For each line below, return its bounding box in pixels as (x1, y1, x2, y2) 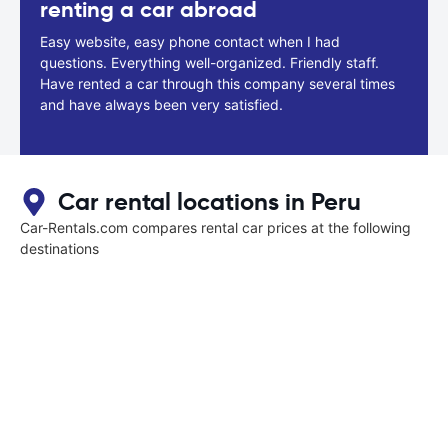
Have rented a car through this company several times (40, 74, 395, 92)
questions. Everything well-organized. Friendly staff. (40, 53, 379, 71)
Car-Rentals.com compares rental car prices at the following (20, 218, 411, 236)
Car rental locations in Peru (58, 186, 361, 217)
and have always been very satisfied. (40, 95, 283, 113)
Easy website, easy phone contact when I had (40, 32, 340, 50)
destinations (20, 239, 99, 257)
